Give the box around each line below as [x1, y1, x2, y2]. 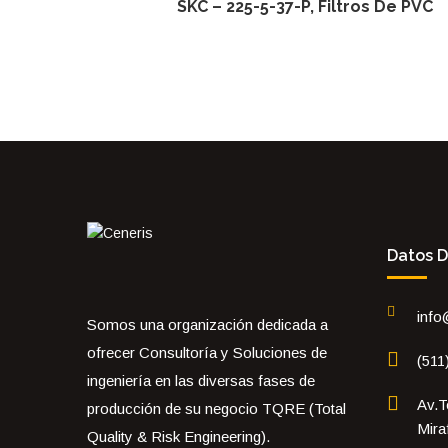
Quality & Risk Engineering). [87, 428, 270, 446]
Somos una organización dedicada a [87, 316, 328, 334]
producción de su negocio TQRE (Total [87, 400, 346, 418]
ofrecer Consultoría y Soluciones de [87, 344, 327, 362]
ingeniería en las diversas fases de [87, 372, 315, 390]
